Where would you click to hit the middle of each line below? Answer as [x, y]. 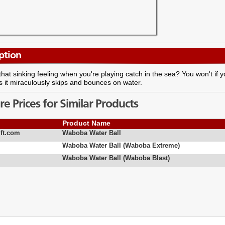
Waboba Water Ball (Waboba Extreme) [121, 146]
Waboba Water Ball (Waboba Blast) [116, 158]
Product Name [86, 123]
